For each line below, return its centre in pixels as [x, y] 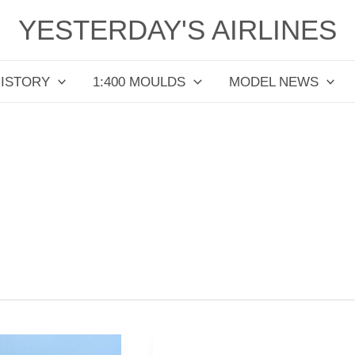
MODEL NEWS [273, 82]
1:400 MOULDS [139, 82]
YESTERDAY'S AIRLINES [177, 30]
